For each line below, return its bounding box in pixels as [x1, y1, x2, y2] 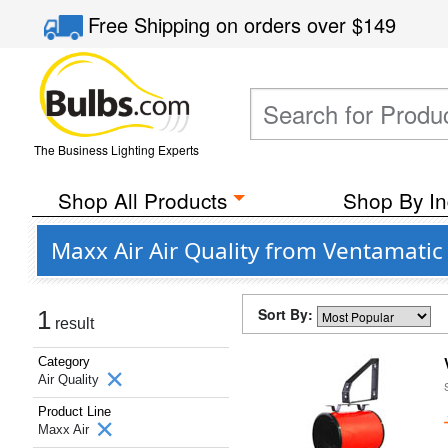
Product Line [38, 404, 111, 419]
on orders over [216, 10, 353, 39]
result [51, 315, 94, 332]
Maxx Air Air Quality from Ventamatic [51, 235, 443, 266]
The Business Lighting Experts [33, 141, 199, 158]
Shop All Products [57, 185, 227, 215]
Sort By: [258, 304, 317, 324]
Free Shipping [88, 10, 217, 39]
